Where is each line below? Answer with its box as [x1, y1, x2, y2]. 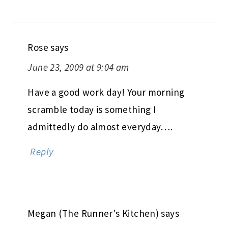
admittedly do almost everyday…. [27, 120, 173, 133]
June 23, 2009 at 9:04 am [27, 61, 129, 73]
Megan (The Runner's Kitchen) [27, 207, 159, 219]
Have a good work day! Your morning [27, 85, 185, 98]
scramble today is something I [27, 103, 156, 116]
